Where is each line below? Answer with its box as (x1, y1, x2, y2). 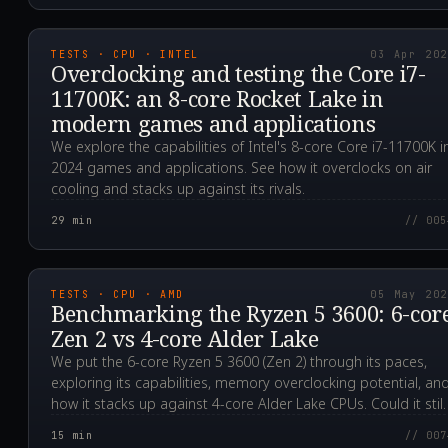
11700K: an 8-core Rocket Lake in (51, 83, 384, 114)
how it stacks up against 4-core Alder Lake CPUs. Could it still (51, 394, 446, 414)
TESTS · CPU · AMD (51, 288, 184, 302)
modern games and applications (51, 108, 376, 139)
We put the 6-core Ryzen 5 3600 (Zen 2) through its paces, (51, 352, 427, 372)
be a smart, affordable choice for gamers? (51, 415, 325, 435)
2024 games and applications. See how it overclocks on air (51, 158, 432, 178)
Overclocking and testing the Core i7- (51, 58, 426, 89)
